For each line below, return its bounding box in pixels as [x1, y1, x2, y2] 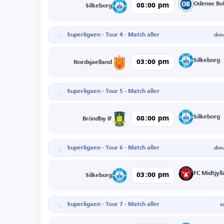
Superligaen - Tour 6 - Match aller [67, 145, 159, 151]
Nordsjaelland [73, 59, 112, 65]
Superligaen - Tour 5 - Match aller [67, 88, 159, 95]
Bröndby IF [82, 115, 112, 122]
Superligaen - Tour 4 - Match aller [67, 32, 159, 38]
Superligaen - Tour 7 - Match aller [67, 201, 159, 208]
